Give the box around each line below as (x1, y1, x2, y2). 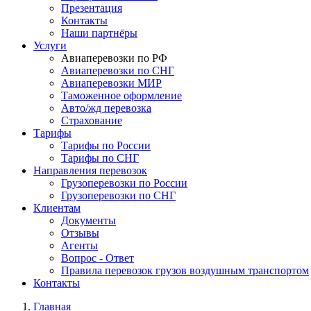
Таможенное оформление (61, 90, 182, 101)
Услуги (33, 40, 67, 51)
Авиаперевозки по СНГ (61, 65, 174, 76)
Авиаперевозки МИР (61, 77, 162, 89)
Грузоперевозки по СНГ (61, 190, 176, 201)
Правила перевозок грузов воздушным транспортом (61, 264, 309, 276)
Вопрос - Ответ (61, 252, 134, 264)
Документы (61, 215, 116, 226)
